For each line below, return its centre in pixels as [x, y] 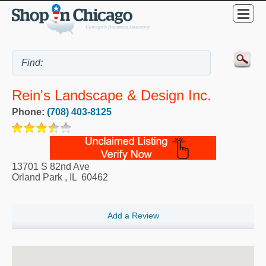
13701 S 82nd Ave [51, 167]
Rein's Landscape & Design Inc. [112, 96]
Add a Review [133, 216]
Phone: [29, 112]
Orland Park [37, 178]
